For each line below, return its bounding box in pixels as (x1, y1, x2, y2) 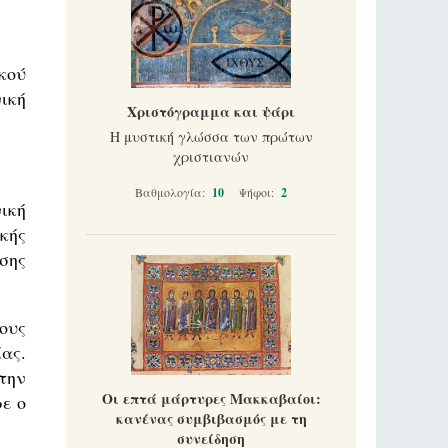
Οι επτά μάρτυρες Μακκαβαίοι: (101, 388, 321, 409)
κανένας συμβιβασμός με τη (115, 408, 307, 429)
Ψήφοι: (239, 184, 277, 200)
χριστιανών (173, 147, 249, 166)
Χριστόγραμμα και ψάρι (127, 101, 295, 122)
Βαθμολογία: (135, 184, 208, 200)
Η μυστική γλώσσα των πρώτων (109, 127, 313, 146)
